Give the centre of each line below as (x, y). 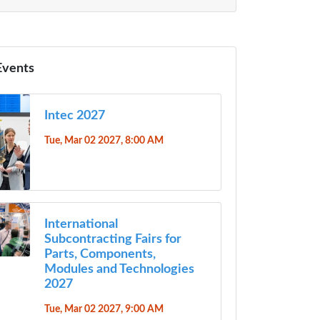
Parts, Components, (100, 254)
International (81, 224)
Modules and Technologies (119, 269)
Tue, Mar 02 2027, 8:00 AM (104, 141)
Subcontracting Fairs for (112, 239)
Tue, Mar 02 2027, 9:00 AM (104, 309)
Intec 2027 (74, 116)
